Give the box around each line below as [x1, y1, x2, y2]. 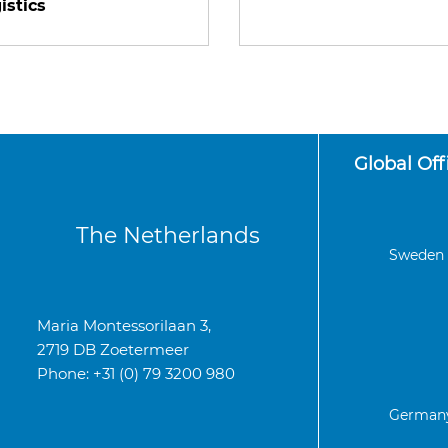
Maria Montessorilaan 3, [37, 316, 211, 335]
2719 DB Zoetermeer [37, 340, 189, 359]
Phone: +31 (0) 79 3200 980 [37, 364, 235, 383]
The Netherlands [76, 221, 260, 249]
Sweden [389, 246, 444, 264]
